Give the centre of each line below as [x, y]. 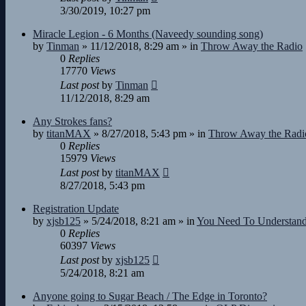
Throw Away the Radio [252, 46]
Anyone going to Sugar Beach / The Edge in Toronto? [150, 296]
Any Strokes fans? [72, 121]
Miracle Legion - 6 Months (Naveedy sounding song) [148, 34]
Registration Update [76, 209]
